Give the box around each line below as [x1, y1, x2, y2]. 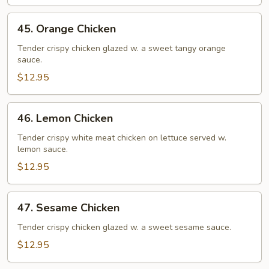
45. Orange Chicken [17, 22, 116, 36]
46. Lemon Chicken [17, 111, 113, 125]
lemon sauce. [17, 144, 68, 155]
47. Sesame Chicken [17, 201, 119, 215]
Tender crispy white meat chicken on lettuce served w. [17, 132, 226, 144]
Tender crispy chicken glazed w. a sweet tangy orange [17, 43, 226, 54]
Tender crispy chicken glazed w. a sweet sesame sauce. [17, 222, 231, 233]
